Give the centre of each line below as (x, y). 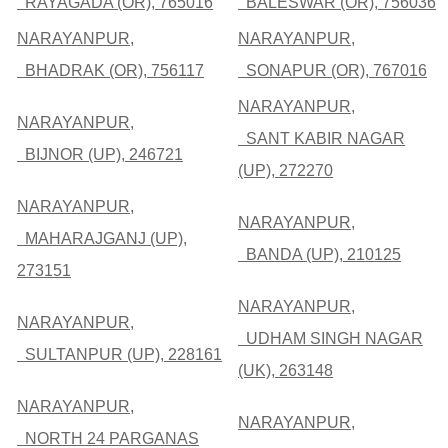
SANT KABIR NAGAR (321, 139)
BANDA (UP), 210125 (319, 255)
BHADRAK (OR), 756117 (110, 71)
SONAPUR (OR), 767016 (332, 71)
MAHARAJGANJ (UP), (102, 239)
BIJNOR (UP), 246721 (100, 155)
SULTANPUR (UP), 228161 (119, 355)
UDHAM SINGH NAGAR (330, 339)
